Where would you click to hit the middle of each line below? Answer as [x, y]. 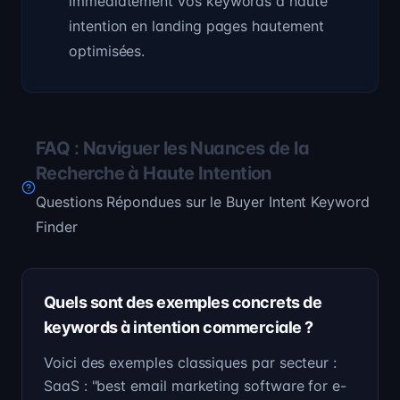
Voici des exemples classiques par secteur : [191, 362]
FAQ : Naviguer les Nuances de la [173, 148]
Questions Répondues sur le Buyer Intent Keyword [203, 202]
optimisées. [107, 51]
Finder [57, 227]
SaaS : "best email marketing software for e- [196, 386]
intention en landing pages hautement [196, 26]
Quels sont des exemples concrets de [183, 302]
